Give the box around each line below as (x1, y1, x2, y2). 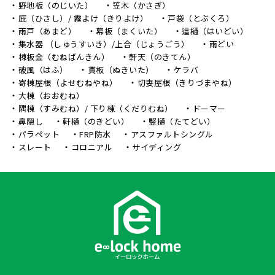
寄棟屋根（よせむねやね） (18, 76, 118, 88)
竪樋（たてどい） (149, 115, 215, 127)
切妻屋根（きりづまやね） (137, 76, 237, 88)
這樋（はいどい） (182, 25, 248, 37)
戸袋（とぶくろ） (168, 12, 234, 24)
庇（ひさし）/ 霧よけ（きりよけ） (18, 12, 148, 24)
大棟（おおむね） (18, 89, 85, 101)
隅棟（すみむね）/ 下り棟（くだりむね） (18, 102, 173, 114)
